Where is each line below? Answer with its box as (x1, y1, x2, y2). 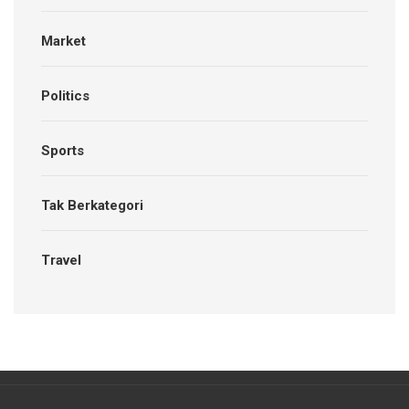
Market (41, 32, 86, 49)
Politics (41, 87, 89, 104)
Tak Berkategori (41, 196, 143, 214)
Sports (41, 142, 84, 159)
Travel (41, 251, 81, 268)
